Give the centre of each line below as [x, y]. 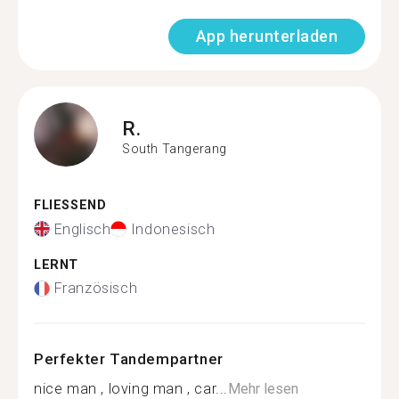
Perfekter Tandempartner [129, 359]
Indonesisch [173, 229]
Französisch [96, 288]
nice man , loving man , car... [131, 389]
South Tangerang [175, 148]
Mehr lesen [263, 389]
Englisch [82, 229]
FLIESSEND [65, 205]
